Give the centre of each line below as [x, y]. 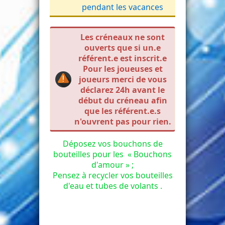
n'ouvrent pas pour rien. [123, 122]
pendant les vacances [123, 7]
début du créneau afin [123, 101]
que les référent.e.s [123, 111]
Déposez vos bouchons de [113, 144]
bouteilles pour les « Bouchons [113, 154]
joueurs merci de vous [123, 80]
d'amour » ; [113, 165]
